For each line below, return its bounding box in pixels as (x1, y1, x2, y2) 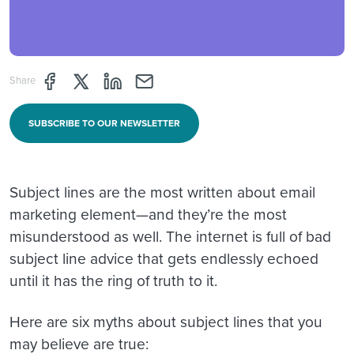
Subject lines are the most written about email (9, 181, 315, 203)
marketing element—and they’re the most (9, 203, 287, 225)
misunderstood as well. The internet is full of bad (9, 225, 331, 247)
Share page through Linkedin (102, 70, 262, 88)
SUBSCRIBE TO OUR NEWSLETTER (28, 116, 180, 130)
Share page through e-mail (134, 70, 280, 88)
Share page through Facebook (39, 70, 205, 88)
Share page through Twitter (70, 70, 220, 88)
